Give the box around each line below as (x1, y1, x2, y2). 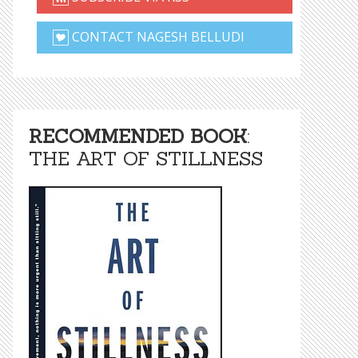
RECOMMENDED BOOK (29, 124, 247, 149)
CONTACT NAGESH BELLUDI (69, 28, 245, 46)
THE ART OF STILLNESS (29, 146, 263, 171)
